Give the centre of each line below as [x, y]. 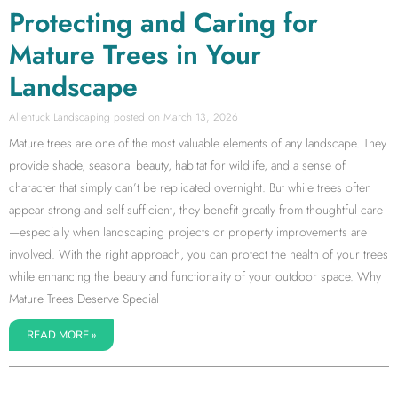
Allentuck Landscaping [61, 118]
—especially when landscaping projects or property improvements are [188, 232]
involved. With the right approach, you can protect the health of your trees [199, 255]
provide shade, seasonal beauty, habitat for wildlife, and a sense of [177, 166]
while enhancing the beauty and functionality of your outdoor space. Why [195, 277]
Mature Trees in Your [135, 55]
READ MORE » [61, 335]
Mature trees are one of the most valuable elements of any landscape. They [198, 143]
